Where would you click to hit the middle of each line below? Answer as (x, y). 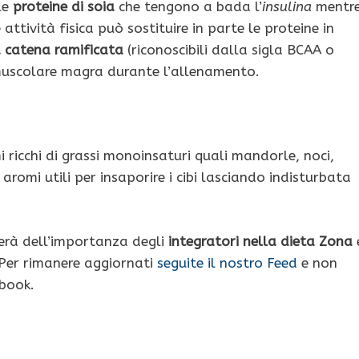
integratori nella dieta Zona (260, 241)
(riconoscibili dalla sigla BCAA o (229, 50)
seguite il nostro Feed (227, 262)
